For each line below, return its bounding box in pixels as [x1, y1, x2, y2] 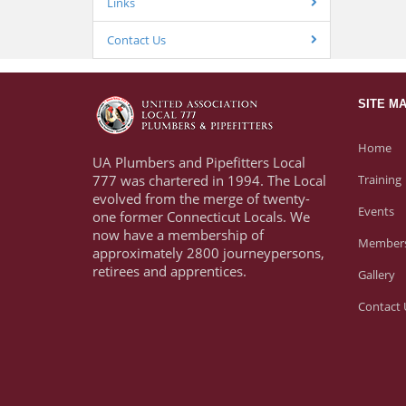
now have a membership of [92, 226, 264, 244]
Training [357, 171, 401, 188]
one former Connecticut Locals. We [92, 208, 310, 226]
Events [357, 203, 394, 219]
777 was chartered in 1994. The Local [92, 171, 326, 189]
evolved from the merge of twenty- [92, 189, 310, 208]
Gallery [357, 266, 395, 283]
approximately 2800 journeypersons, [92, 244, 324, 262]
